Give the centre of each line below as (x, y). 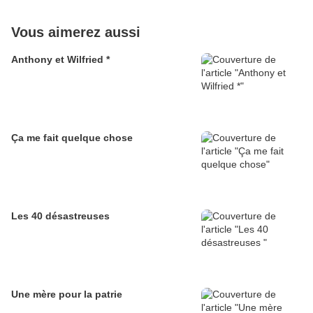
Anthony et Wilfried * (60, 60)
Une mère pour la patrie (67, 294)
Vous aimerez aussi (76, 32)
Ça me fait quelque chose (72, 138)
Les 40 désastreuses (60, 216)
